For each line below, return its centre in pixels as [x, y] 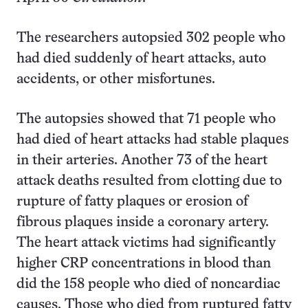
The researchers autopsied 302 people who [151, 38]
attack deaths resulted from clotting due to [149, 181]
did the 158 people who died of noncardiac [148, 284]
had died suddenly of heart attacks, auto [141, 59]
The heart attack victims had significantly [146, 243]
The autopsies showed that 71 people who [146, 119]
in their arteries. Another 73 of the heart [142, 161]
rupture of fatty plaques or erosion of [132, 202]
